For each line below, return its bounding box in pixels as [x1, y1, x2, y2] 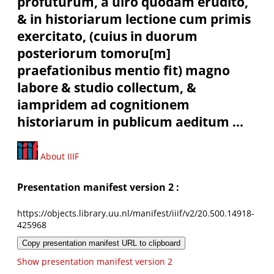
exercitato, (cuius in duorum [17, 28, 198, 45]
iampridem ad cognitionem [17, 96, 190, 114]
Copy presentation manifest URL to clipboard [22, 238, 180, 248]
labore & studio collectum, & [17, 79, 196, 97]
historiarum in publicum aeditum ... [17, 113, 243, 131]
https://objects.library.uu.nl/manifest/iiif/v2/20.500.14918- [17, 207, 254, 219]
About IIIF [38, 150, 79, 162]
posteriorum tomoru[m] [17, 45, 171, 62]
